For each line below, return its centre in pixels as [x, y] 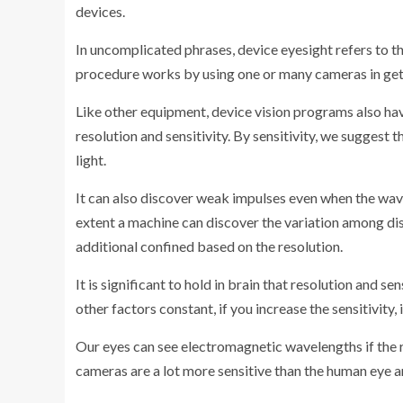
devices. [100, 11]
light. [91, 159]
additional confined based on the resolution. [209, 246]
